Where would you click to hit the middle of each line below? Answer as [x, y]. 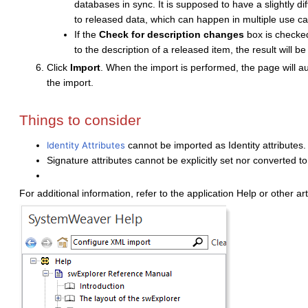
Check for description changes [172, 35]
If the [87, 35]
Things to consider [80, 120]
